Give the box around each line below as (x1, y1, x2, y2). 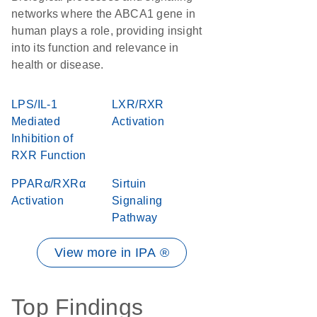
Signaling (112, 195, 163, 207)
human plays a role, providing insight (11, 25, 202, 37)
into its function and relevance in (11, 42, 179, 54)
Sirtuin (112, 178, 146, 190)
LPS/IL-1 (11, 98, 58, 110)
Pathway (112, 212, 158, 224)
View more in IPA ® (54, 246, 170, 260)
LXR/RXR (112, 98, 164, 110)
